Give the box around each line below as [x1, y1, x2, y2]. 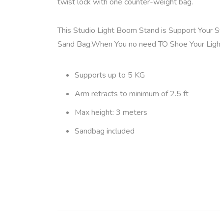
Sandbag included [75, 125, 135, 137]
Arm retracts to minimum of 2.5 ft [75, 88, 189, 99]
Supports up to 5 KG [75, 69, 145, 81]
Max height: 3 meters [75, 107, 147, 118]
